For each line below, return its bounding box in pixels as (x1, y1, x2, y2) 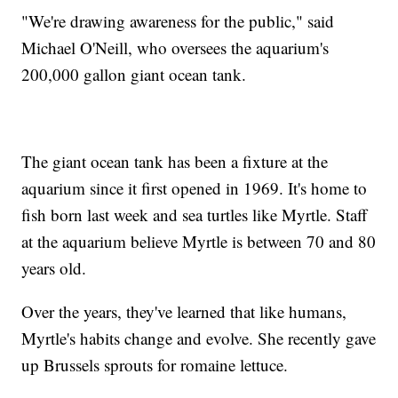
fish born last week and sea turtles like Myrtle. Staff (21, 203, 368, 226)
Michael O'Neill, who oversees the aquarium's (21, 36, 330, 59)
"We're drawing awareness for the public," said (21, 9, 335, 32)
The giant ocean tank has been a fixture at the (21, 149, 329, 172)
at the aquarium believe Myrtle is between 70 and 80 (21, 229, 377, 252)
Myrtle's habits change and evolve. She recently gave (21, 326, 377, 349)
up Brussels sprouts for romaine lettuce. (21, 353, 289, 376)
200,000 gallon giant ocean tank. (21, 62, 247, 85)
